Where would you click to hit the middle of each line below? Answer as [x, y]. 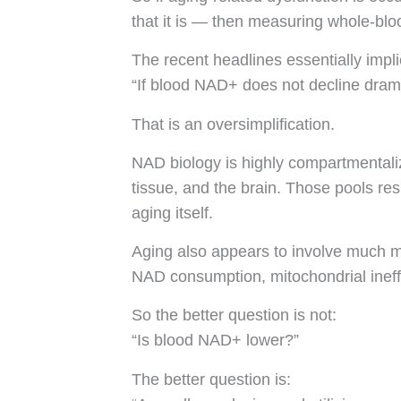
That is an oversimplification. [233, 124]
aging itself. [172, 213]
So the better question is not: [234, 316]
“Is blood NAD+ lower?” [215, 341]
